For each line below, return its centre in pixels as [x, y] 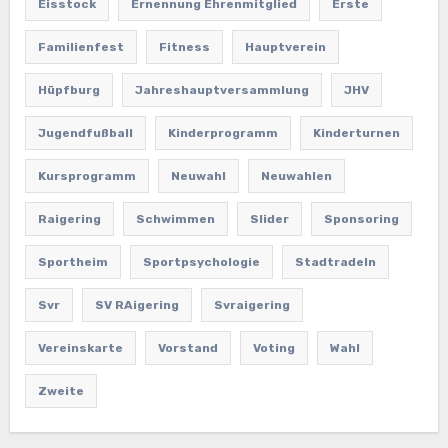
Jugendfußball [85, 132]
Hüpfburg [68, 89]
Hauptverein [285, 46]
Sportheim [72, 261]
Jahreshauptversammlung [221, 89]
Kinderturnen [356, 132]
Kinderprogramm [222, 132]
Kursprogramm [86, 175]
